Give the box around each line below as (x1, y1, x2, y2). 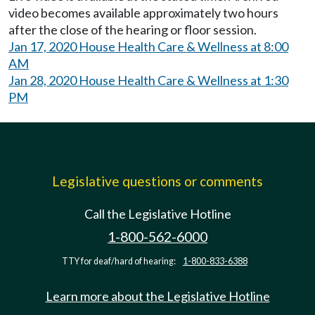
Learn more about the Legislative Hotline (45, 288, 270, 304)
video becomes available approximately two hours (8, 4, 278, 20)
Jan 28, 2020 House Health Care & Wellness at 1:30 (8, 72, 288, 88)
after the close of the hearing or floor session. (8, 21, 257, 37)
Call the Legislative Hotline (84, 205, 231, 221)
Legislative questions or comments (52, 172, 263, 189)
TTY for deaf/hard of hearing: (62, 255, 177, 266)
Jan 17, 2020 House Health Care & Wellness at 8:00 (8, 38, 288, 54)
